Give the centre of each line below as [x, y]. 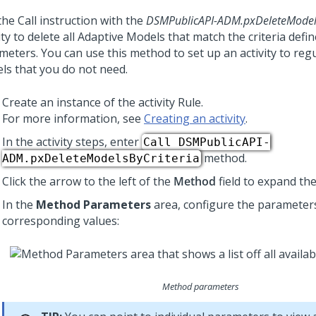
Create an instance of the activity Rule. [103, 102]
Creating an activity [195, 119]
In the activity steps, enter [72, 142]
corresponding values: [61, 221]
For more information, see [73, 119]
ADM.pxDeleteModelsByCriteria [101, 158]
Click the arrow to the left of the [88, 181]
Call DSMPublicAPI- [207, 142]
